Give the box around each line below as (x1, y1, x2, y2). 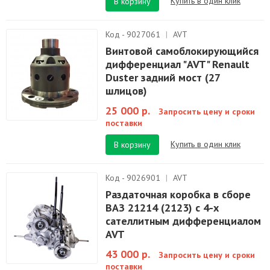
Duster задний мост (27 (105, 71, 220, 84)
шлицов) (105, 84, 147, 98)
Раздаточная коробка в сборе (105, 187, 251, 201)
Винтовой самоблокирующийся (105, 44, 259, 58)
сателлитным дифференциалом (105, 214, 261, 228)
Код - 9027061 (105, 29, 163, 40)
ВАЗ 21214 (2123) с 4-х (105, 201, 219, 215)
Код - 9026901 (105, 172, 163, 183)
